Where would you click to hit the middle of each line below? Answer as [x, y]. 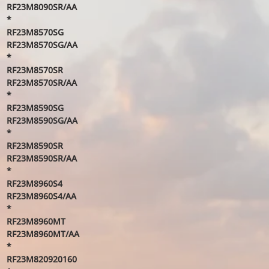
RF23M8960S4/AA [41, 196]
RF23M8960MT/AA [43, 234]
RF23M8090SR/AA [41, 7]
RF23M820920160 [41, 259]
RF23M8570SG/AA [42, 45]
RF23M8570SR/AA [41, 83]
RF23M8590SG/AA [42, 120]
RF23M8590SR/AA [41, 158]
